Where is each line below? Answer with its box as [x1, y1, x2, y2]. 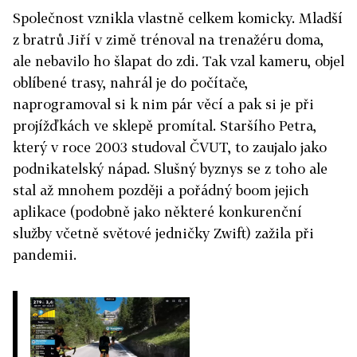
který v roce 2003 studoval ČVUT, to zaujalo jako [13, 139, 327, 155]
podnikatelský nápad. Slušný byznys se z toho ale [13, 160, 328, 177]
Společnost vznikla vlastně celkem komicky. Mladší [13, 10, 343, 26]
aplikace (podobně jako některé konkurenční [13, 203, 302, 220]
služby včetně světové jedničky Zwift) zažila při [13, 225, 314, 241]
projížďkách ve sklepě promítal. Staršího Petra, [13, 117, 316, 134]
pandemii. [13, 246, 76, 263]
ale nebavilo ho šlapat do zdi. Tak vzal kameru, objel [13, 53, 344, 69]
